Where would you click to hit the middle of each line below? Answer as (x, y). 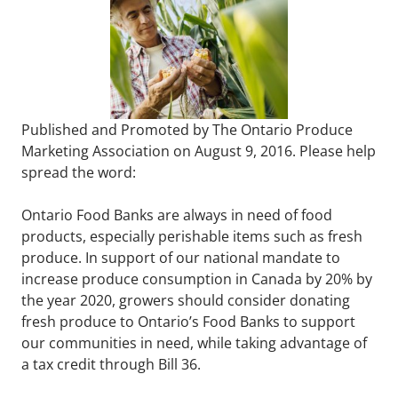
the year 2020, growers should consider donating (186, 300)
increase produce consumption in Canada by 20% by (197, 279)
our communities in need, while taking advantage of (194, 342)
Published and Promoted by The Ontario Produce (187, 129)
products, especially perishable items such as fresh (192, 236)
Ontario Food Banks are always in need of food (177, 215)
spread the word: (79, 172)
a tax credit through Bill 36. (111, 364)
